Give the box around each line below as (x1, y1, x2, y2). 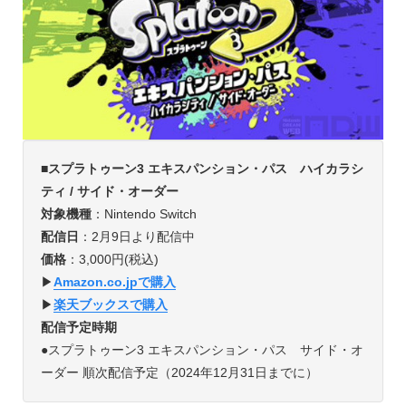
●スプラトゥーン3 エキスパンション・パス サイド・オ (40, 343, 363, 358)
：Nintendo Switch (91, 207, 197, 222)
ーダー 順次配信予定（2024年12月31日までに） (40, 365, 318, 381)
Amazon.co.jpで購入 (53, 275, 176, 290)
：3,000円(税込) (65, 252, 159, 267)
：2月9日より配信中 (78, 229, 195, 245)
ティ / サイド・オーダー (40, 184, 179, 199)
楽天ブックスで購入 (53, 297, 168, 313)
